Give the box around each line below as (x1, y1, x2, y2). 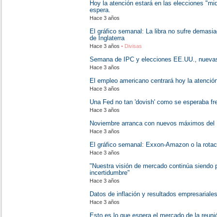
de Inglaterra (90, 34, 124, 42)
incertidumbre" (90, 169, 130, 176)
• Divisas (120, 43, 142, 49)
